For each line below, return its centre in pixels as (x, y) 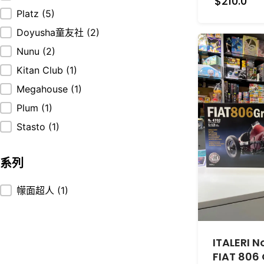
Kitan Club (41, 70)
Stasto (32, 127)
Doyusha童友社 (52, 33)
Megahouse (44, 89)
